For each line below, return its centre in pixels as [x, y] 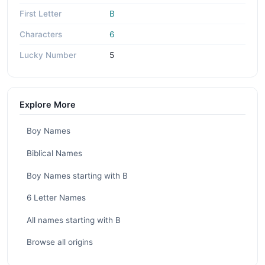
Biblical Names [54, 153]
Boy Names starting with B [77, 175]
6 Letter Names [56, 198]
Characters [41, 34]
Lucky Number [48, 55]
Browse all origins [60, 242]
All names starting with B [74, 220]
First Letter [41, 13]
